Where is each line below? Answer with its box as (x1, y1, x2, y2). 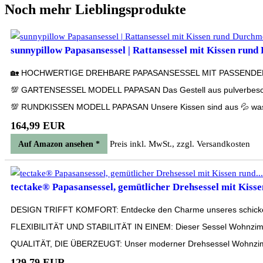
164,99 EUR (11, 120, 65, 131)
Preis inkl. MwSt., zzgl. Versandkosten (110, 139, 250, 149)
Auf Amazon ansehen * (18, 140, 100, 149)
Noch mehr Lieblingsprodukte (5, 2, 186, 18)
